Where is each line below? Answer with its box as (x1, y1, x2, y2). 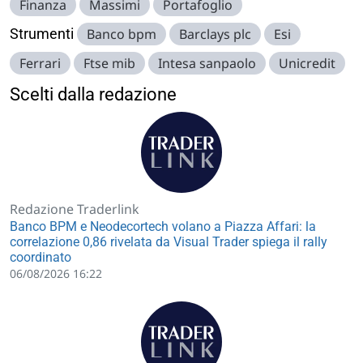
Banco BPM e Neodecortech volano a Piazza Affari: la (10, 218, 316, 234)
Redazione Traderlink (10, 199, 139, 218)
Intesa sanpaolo (158, 53, 256, 72)
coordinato (10, 249, 71, 265)
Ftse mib (83, 53, 135, 72)
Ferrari (19, 53, 61, 72)
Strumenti (10, 24, 74, 42)
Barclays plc (179, 24, 251, 43)
